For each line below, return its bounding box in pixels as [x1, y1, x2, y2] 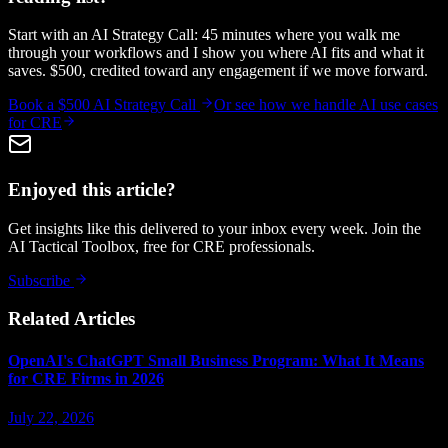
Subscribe [8, 271, 74, 289]
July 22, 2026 [8, 409, 94, 426]
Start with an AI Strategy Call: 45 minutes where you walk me [8, 26, 400, 44]
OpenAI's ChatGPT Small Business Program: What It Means [8, 351, 424, 369]
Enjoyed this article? [8, 179, 176, 201]
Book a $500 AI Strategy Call [8, 96, 200, 114]
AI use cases [359, 96, 438, 114]
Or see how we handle [214, 96, 359, 114]
